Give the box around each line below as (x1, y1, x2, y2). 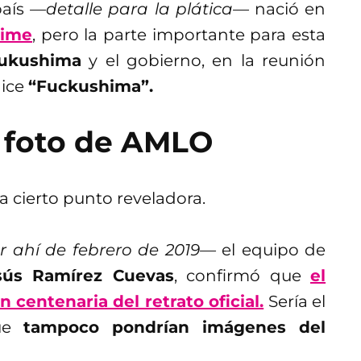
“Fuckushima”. (28, 76, 153, 96)
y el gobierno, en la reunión (81, 50, 326, 70)
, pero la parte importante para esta (32, 24, 326, 44)
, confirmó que (173, 265, 311, 285)
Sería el (263, 291, 326, 311)
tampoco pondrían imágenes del (23, 317, 326, 337)
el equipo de (215, 239, 326, 259)
